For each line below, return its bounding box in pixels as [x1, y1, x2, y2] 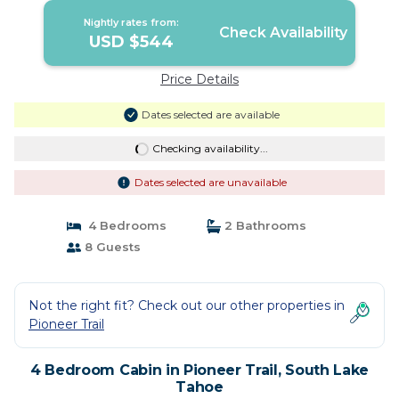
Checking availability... [151, 142, 268, 155]
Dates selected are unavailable [134, 175, 287, 189]
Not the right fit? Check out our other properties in [28, 297, 345, 313]
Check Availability [218, 24, 347, 41]
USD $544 [89, 32, 175, 52]
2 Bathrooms [221, 218, 306, 232]
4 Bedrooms [80, 218, 167, 232]
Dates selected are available [141, 108, 280, 121]
